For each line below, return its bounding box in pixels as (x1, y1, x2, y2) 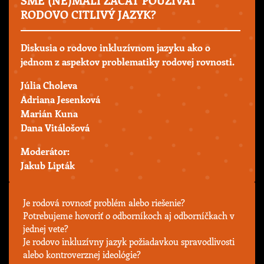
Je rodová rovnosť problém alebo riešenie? (23, 197, 185, 209)
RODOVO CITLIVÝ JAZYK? (21, 6, 156, 22)
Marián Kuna (21, 107, 78, 120)
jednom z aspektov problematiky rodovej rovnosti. (21, 55, 235, 68)
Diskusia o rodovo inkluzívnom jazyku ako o (21, 41, 210, 54)
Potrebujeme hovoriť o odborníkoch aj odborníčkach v (23, 210, 235, 222)
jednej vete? (23, 223, 68, 235)
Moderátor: (21, 145, 70, 158)
